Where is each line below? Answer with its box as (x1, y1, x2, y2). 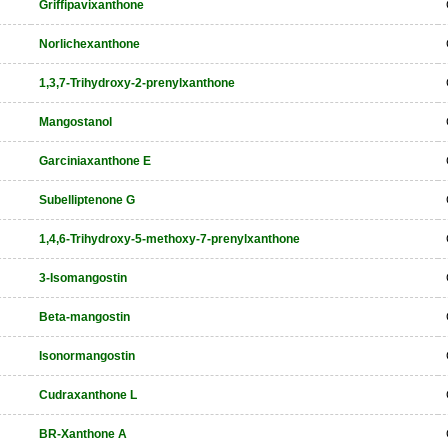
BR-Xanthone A (39, 427, 127, 441)
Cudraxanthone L (39, 388, 137, 402)
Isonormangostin (39, 349, 135, 363)
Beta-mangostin (39, 310, 130, 324)
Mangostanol (39, 115, 112, 129)
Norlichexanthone (39, 37, 140, 51)
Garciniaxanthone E (39, 154, 151, 168)
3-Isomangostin (39, 271, 127, 285)
